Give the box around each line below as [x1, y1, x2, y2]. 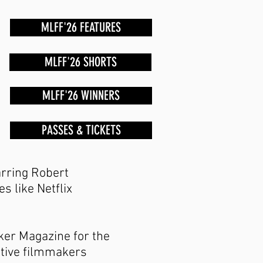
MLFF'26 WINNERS [42, 87, 120, 103]
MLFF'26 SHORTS [44, 54, 117, 70]
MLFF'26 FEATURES [41, 19, 121, 35]
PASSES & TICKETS [41, 122, 121, 138]
